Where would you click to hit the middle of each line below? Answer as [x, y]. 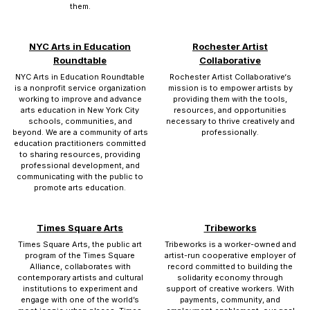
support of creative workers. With [230, 289]
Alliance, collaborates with [80, 266]
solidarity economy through [230, 277]
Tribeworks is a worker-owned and [230, 244]
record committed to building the [230, 266]
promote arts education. [80, 188]
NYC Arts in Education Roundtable [80, 77]
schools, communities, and [80, 121]
